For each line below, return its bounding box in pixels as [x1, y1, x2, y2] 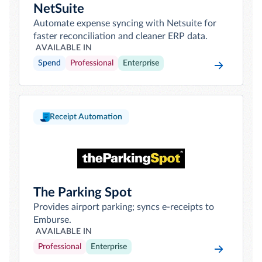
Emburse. [33, 215, 71, 225]
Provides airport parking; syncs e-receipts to [33, 202, 214, 212]
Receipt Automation [50, 113, 122, 121]
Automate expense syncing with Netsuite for [33, 19, 216, 28]
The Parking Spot [33, 186, 132, 199]
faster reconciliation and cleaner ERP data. [33, 32, 208, 41]
